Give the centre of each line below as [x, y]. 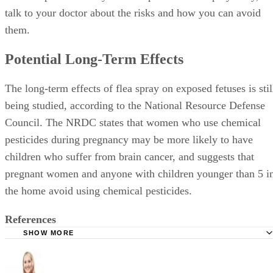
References [30, 219]
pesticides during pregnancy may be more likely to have [129, 139]
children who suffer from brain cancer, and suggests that [129, 156]
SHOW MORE [49, 232]
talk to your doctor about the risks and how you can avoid [133, 13]
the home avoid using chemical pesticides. [98, 190]
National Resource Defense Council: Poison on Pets [149, 246]
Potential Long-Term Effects [94, 59]
